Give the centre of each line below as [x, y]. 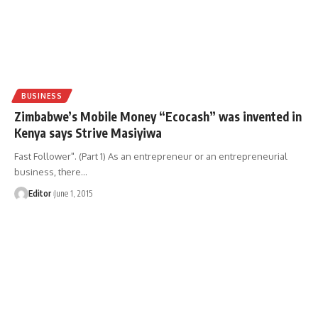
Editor [40, 193]
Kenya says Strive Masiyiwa [88, 132]
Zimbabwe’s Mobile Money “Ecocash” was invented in [158, 116]
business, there [48, 171]
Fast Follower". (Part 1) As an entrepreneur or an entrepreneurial [151, 156]
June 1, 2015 [73, 193]
